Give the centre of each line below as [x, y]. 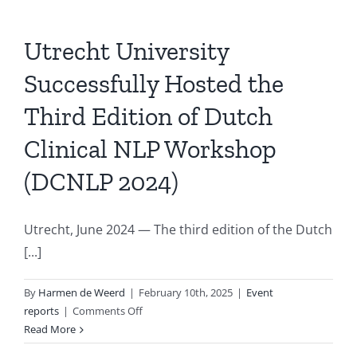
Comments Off [108, 311]
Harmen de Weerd [82, 292]
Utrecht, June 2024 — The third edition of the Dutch [178, 229]
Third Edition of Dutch [148, 116]
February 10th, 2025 [186, 292]
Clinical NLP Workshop [150, 149]
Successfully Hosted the [154, 84]
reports [41, 311]
